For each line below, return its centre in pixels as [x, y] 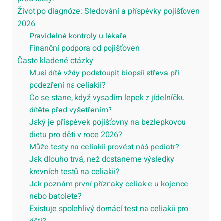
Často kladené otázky [55, 61]
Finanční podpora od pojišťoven [85, 48]
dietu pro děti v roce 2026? [76, 135]
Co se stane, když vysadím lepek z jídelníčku [107, 98]
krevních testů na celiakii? [75, 172]
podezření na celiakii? [68, 85]
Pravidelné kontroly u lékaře [78, 36]
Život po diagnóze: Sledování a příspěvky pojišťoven [109, 11]
